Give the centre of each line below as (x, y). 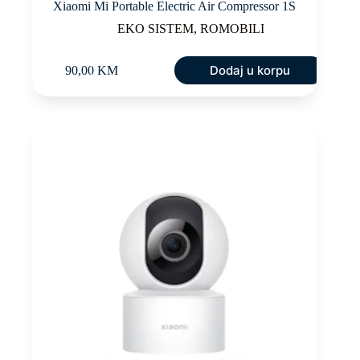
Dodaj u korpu (250, 71)
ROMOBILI (232, 29)
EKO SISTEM (155, 29)
